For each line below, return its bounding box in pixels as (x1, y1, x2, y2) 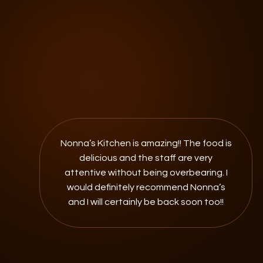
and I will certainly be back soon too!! (68, 197, 224, 207)
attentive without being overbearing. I (64, 167, 228, 177)
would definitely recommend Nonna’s (66, 182, 225, 192)
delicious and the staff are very (79, 153, 213, 163)
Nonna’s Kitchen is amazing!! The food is (60, 138, 232, 148)
